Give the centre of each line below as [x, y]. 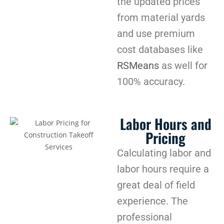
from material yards [161, 17]
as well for [183, 65]
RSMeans [138, 65]
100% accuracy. [151, 81]
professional [144, 217]
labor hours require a [163, 169]
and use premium [156, 33]
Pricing [165, 137]
